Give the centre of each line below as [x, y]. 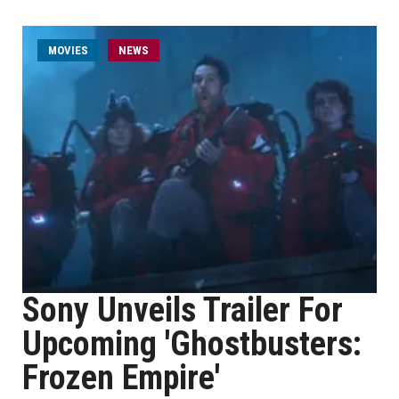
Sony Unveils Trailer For [183, 310]
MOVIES [68, 50]
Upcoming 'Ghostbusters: [192, 344]
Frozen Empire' [121, 378]
